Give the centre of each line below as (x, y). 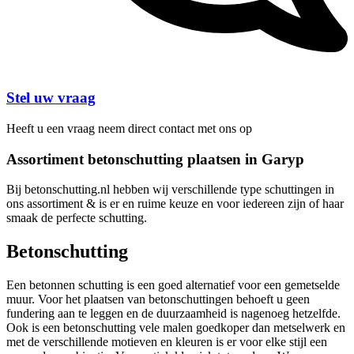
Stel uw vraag (51, 98)
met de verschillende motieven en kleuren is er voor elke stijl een (167, 342)
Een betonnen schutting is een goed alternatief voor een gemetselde (173, 285)
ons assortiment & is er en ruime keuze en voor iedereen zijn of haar (175, 204)
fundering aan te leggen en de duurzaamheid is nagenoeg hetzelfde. (173, 314)
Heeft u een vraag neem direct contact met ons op (129, 128)
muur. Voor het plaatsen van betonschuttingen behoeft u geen (158, 299)
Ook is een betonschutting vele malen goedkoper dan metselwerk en (176, 328)
